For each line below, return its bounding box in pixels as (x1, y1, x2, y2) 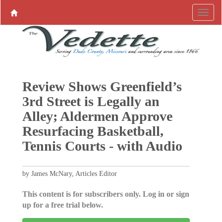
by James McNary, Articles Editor (22, 170, 117, 177)
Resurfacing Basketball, (22, 123, 164, 139)
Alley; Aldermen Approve (22, 109, 172, 124)
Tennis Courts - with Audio (22, 138, 182, 154)
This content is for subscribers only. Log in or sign (22, 190, 189, 198)
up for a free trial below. (22, 201, 103, 209)
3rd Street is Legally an (22, 94, 160, 109)
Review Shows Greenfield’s (22, 79, 182, 94)
